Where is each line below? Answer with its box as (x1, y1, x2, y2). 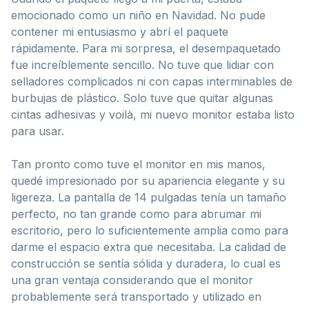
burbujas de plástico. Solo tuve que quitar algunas (11, 90, 273, 105)
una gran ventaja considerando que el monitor (11, 272, 253, 287)
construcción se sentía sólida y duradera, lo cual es (11, 256, 281, 270)
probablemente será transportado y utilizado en (11, 289, 261, 303)
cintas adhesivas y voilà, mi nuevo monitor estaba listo (11, 107, 295, 121)
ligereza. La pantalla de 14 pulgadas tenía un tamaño (11, 190, 286, 204)
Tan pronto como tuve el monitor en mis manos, (11, 157, 266, 171)
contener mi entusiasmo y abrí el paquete (11, 24, 228, 39)
